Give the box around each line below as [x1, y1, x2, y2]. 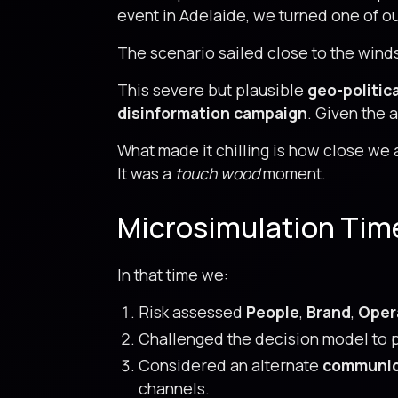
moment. [259, 163, 326, 184]
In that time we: [117, 264, 228, 285]
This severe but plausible [117, 79, 307, 100]
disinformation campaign [117, 102, 307, 123]
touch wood [175, 163, 259, 184]
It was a [117, 163, 175, 184]
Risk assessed [139, 301, 246, 322]
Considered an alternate [139, 354, 322, 376]
